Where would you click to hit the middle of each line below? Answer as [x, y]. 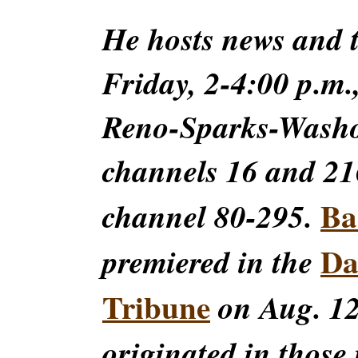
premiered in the [211, 262]
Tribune [156, 306]
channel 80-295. [211, 216]
